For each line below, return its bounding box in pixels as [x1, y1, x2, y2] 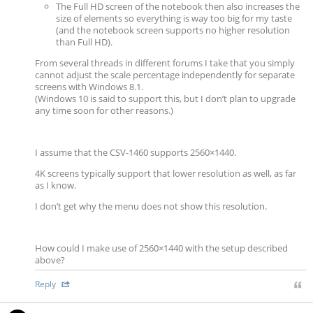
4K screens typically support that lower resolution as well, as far [35, 167, 296, 180]
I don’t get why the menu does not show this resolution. [35, 200, 267, 212]
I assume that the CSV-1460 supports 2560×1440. [35, 146, 236, 159]
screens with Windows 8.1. [35, 80, 143, 93]
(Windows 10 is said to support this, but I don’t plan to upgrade [35, 92, 296, 105]
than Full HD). [56, 36, 112, 48]
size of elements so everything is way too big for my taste [56, 12, 292, 24]
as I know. [35, 179, 76, 191]
